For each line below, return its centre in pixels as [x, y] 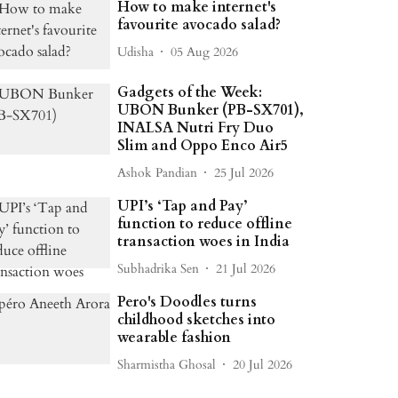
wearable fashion [175, 338]
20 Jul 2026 [263, 364]
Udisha [136, 52]
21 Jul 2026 [246, 268]
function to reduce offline [205, 224]
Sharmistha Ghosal [167, 364]
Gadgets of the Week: [190, 93]
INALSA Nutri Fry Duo [196, 128]
